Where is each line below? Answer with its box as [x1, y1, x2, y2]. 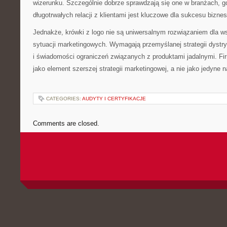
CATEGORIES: [46, 96, 82, 101]
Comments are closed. [33, 120, 99, 127]
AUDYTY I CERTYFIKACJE [82, 96, 146, 101]
